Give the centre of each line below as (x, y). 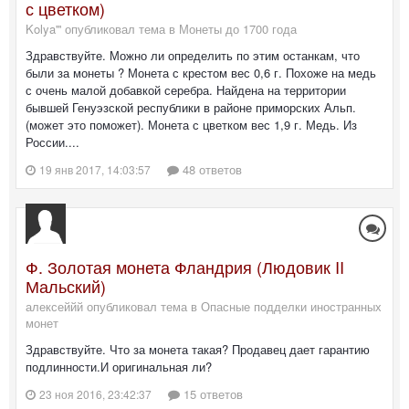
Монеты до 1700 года (238, 29)
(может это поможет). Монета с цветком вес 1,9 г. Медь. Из (191, 125)
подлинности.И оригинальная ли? (119, 366)
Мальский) (66, 285)
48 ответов (210, 169)
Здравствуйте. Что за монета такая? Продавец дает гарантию (198, 349)
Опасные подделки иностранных (291, 306)
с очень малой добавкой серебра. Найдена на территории (186, 90)
